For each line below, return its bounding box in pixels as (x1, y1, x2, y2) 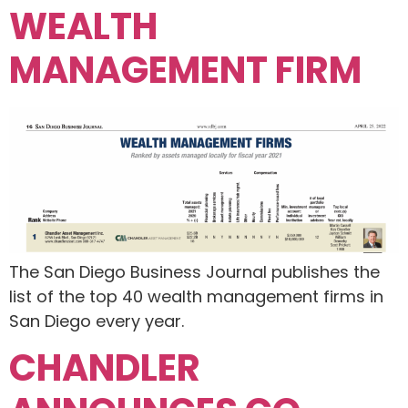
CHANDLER (9, 342, 200, 394)
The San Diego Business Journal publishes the (9, 260, 380, 283)
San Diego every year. (9, 309, 184, 332)
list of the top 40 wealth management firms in (9, 284, 383, 308)
